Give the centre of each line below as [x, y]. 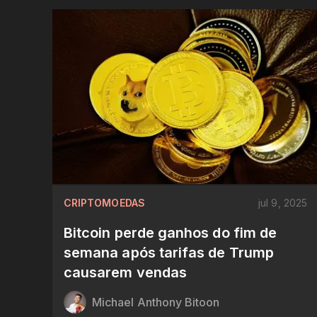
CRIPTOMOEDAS [104, 203]
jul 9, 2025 [283, 203]
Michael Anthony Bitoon [156, 302]
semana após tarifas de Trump [169, 253]
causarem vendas [126, 273]
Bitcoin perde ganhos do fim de [171, 233]
